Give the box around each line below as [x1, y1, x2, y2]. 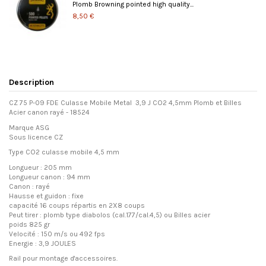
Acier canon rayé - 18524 [9, 108, 90, 116]
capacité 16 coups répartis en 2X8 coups [9, 201, 145, 210]
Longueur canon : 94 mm [9, 172, 90, 181]
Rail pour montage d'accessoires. [9, 254, 118, 263]
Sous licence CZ [9, 132, 63, 141]
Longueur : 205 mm [9, 163, 72, 172]
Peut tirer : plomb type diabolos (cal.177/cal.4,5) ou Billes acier [9, 210, 210, 219]
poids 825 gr [9, 220, 50, 229]
